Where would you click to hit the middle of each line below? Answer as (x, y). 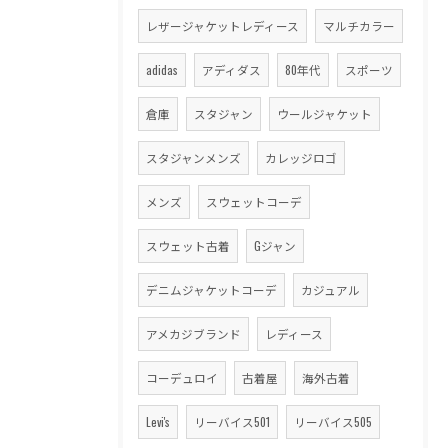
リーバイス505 (333, 421)
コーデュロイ (182, 377)
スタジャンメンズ (193, 157)
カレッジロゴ (301, 157)
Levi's (158, 421)
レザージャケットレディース (222, 25)
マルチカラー (359, 25)
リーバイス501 (232, 421)
